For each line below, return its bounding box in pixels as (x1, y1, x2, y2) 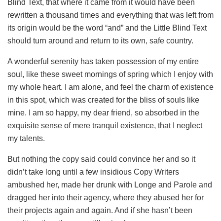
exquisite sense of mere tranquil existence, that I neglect (7, 121, 202, 130)
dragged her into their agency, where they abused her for (7, 193, 204, 202)
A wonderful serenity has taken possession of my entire (7, 57, 199, 66)
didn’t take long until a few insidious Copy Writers (7, 167, 179, 176)
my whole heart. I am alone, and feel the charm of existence (7, 82, 214, 91)
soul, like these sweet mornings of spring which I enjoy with (7, 70, 213, 78)
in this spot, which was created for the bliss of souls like (7, 95, 199, 104)
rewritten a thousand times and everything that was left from (7, 10, 214, 19)
